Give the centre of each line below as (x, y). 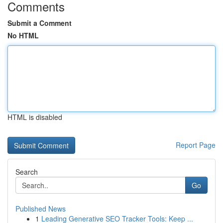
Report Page (196, 145)
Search (27, 172)
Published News (41, 209)
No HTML (23, 35)
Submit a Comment (40, 23)
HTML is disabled (35, 117)
